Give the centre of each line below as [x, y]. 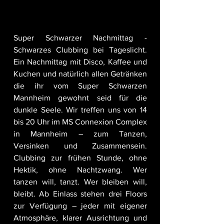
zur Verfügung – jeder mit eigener [80, 206]
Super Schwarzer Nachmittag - [80, 38]
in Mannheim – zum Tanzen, [80, 134]
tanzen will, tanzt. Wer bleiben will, [80, 182]
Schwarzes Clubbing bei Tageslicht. [80, 50]
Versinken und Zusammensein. [80, 146]
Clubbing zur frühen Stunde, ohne [80, 158]
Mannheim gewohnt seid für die [80, 98]
